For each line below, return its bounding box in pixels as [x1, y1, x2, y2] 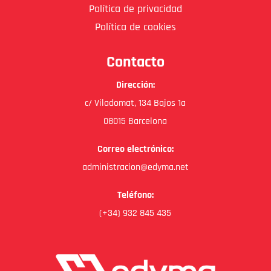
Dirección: [116, 78, 155, 91]
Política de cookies [94, 19, 176, 34]
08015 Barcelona [103, 114, 168, 128]
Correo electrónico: [97, 142, 174, 155]
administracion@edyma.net [82, 160, 189, 174]
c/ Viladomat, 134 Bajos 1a [85, 96, 186, 109]
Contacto [106, 51, 165, 72]
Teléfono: [117, 188, 154, 201]
